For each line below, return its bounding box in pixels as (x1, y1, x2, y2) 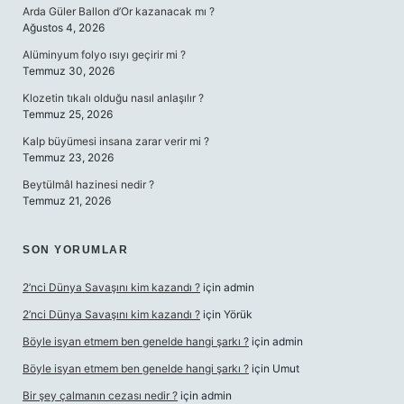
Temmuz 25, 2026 (23, 107, 113, 121)
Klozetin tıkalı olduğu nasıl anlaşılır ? (23, 91, 204, 105)
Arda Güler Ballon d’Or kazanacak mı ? (23, 5, 215, 18)
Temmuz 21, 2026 (23, 194, 111, 207)
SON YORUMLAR (23, 243, 128, 256)
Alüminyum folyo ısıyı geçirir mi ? (23, 48, 186, 61)
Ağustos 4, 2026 (23, 21, 105, 34)
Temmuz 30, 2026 (23, 64, 115, 78)
